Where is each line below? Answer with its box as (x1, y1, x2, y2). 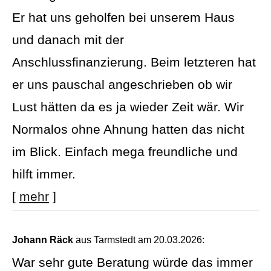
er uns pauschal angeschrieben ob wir (12, 77, 232, 91)
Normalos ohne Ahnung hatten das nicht (12, 122, 244, 136)
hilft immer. (12, 166, 76, 181)
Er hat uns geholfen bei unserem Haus (12, 10, 235, 24)
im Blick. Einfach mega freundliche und (12, 144, 238, 158)
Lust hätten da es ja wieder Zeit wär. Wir (12, 99, 244, 114)
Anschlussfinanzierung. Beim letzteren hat (12, 54, 256, 69)
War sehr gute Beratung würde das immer (12, 255, 253, 269)
